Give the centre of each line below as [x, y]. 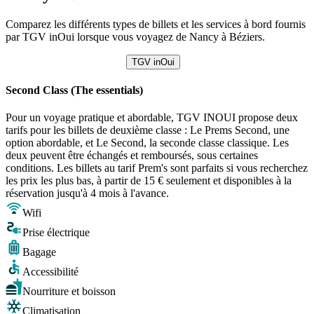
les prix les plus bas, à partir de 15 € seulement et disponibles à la [149, 181]
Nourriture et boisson [69, 292]
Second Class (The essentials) [74, 90]
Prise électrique [56, 233]
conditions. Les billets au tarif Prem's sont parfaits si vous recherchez [157, 168]
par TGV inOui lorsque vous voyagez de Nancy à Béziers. [135, 36]
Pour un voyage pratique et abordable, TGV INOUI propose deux [152, 118]
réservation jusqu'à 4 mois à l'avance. [87, 193]
